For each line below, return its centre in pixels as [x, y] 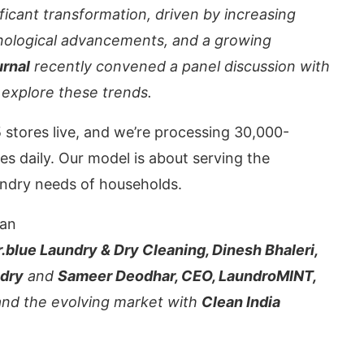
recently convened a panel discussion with [180, 66]
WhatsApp [301, 247]
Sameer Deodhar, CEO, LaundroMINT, [187, 276]
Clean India [241, 302]
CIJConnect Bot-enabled [169, 247]
